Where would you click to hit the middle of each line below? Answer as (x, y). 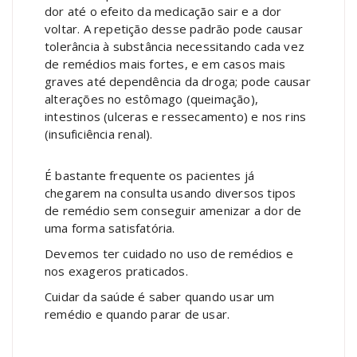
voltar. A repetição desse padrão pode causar (174, 28)
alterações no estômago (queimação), (151, 98)
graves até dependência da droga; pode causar (178, 81)
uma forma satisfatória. (112, 228)
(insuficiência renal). (99, 133)
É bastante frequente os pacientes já (150, 175)
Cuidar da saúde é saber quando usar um (160, 296)
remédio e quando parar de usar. (137, 314)
